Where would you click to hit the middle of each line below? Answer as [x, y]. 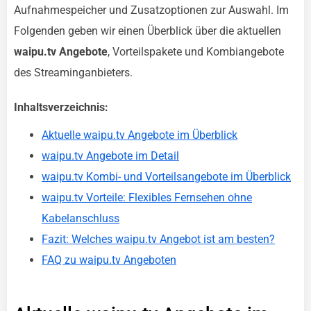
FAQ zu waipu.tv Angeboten [109, 260]
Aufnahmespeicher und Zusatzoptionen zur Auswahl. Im [151, 10]
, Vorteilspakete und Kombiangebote [196, 52]
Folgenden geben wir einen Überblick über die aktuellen [148, 31]
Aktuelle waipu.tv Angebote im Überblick [140, 135]
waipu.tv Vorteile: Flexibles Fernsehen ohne [147, 197]
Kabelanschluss [81, 218]
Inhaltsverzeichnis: [61, 107]
